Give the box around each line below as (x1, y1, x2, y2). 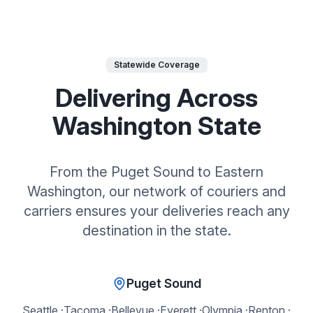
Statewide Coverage (113, 59, 200, 71)
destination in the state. (82, 222, 231, 240)
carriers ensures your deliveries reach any (23, 203, 290, 220)
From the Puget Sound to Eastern (50, 163, 263, 181)
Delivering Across (55, 82, 258, 114)
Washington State (52, 110, 261, 142)
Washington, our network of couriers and (27, 183, 286, 201)
